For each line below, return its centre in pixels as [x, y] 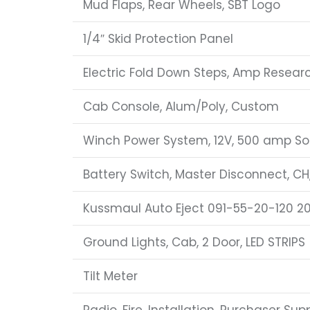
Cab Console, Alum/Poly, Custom [181, 107]
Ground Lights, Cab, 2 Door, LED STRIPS [194, 243]
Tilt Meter [110, 276]
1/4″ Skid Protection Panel [158, 39]
